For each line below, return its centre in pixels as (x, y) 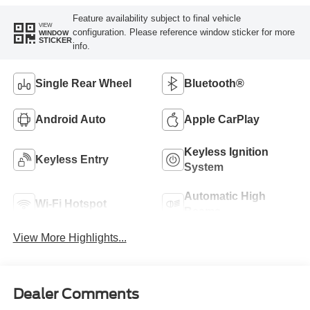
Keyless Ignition (226, 152)
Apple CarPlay (222, 119)
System (204, 167)
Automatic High (225, 196)
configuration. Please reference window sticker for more (183, 33)
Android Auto (70, 119)
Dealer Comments (76, 294)
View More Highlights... (70, 237)
